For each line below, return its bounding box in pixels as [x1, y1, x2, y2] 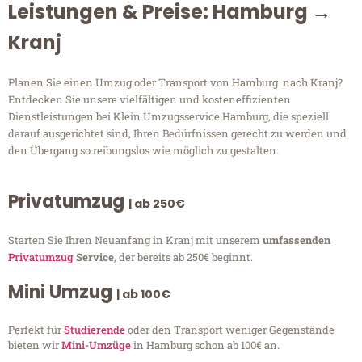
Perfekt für [8, 322, 64, 338]
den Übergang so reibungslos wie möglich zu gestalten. [8, 143, 279, 158]
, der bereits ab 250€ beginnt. [114, 250, 253, 265]
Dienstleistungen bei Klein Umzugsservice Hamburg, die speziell [8, 109, 329, 124]
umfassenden [263, 233, 330, 248]
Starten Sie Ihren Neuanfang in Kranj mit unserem [8, 233, 263, 248]
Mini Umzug [8, 280, 116, 305]
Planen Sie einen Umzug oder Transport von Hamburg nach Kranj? [8, 75, 343, 90]
